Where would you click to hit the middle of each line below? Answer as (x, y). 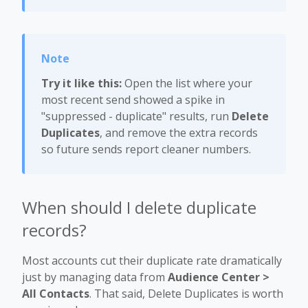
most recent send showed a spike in (133, 100)
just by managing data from (95, 277)
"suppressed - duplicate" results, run (136, 116)
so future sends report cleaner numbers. (146, 149)
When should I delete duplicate (139, 207)
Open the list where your (187, 83)
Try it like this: (81, 83)
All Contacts (56, 294)
